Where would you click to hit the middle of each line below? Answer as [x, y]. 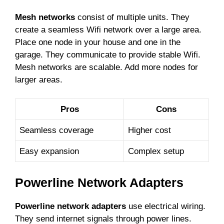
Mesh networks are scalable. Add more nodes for [106, 67]
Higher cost [149, 130]
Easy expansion [49, 151]
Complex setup [156, 151]
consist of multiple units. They [132, 17]
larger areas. [39, 79]
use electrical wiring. [166, 206]
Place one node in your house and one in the [98, 42]
